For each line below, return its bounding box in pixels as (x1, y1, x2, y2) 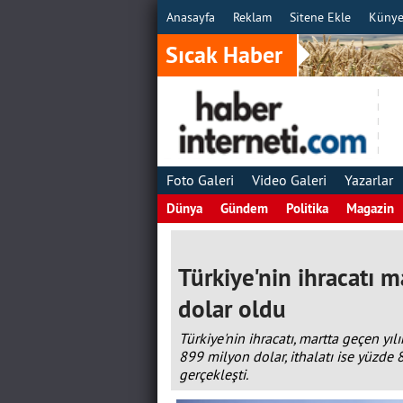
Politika (285, 200, 328, 217)
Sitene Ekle (289, 9, 351, 25)
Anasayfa (166, 9, 215, 25)
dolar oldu (177, 293, 286, 325)
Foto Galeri (166, 171, 234, 189)
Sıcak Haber (165, 40, 282, 70)
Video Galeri (251, 171, 327, 189)
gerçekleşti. (178, 365, 248, 383)
